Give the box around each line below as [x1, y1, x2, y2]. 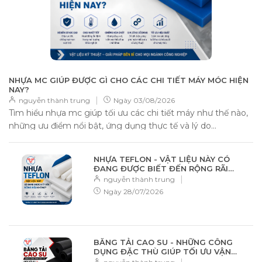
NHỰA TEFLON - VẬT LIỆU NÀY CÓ [94, 154, 230, 164]
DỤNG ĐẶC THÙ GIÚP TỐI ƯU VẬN [94, 246, 231, 256]
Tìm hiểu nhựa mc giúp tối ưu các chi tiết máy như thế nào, [9, 107, 248, 118]
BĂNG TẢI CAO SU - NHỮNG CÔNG [94, 237, 233, 247]
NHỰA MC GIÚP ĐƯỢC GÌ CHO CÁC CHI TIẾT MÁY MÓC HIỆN [9, 75, 249, 85]
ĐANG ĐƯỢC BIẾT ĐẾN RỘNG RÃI [94, 163, 228, 173]
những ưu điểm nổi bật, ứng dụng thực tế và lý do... [9, 120, 216, 131]
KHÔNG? [94, 173, 128, 182]
